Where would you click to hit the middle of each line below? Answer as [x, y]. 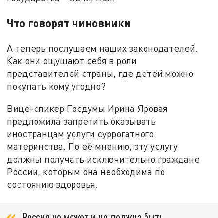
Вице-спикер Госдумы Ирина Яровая [88, 109]
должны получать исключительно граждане [103, 159]
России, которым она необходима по [86, 172]
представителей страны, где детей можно [100, 73]
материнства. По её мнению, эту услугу [92, 146]
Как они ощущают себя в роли [72, 61]
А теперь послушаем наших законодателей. [102, 48]
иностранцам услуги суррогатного [81, 134]
